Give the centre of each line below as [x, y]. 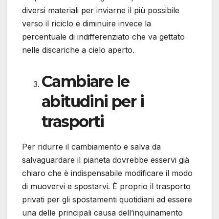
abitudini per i [93, 102]
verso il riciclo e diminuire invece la [87, 24]
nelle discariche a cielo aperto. [78, 50]
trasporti [73, 122]
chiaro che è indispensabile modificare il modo [107, 173]
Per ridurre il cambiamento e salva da [91, 146]
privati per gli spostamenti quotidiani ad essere [107, 199]
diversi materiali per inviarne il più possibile [101, 11]
